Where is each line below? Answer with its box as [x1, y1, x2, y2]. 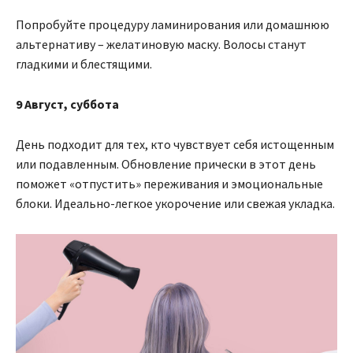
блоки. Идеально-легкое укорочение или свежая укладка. [16, 195, 335, 212]
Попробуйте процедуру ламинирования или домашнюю [16, 17, 329, 33]
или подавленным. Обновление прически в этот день [16, 156, 316, 173]
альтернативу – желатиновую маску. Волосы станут [16, 36, 307, 53]
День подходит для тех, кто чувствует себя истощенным [16, 136, 334, 153]
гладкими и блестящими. [16, 56, 152, 72]
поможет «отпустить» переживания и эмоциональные [16, 176, 323, 192]
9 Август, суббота [16, 96, 119, 113]
